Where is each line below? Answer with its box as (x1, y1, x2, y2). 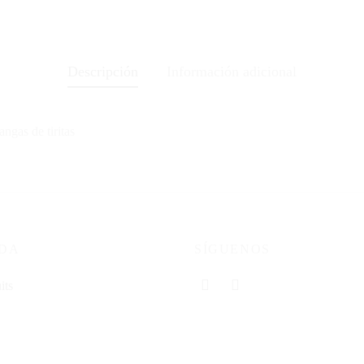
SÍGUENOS (194, 241, 271, 256)
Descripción (67, 63, 138, 80)
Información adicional (167, 63, 297, 80)
